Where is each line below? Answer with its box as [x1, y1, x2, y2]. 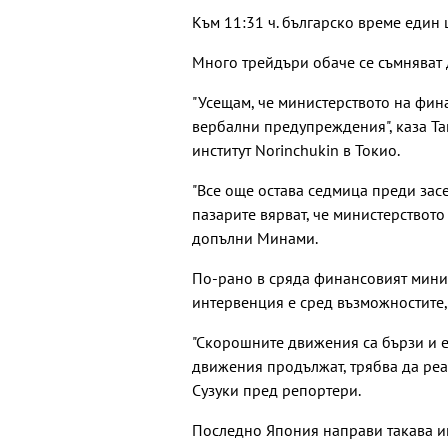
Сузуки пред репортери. [192, 380, 361, 401]
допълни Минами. [192, 228, 318, 249]
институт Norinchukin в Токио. [192, 140, 400, 161]
